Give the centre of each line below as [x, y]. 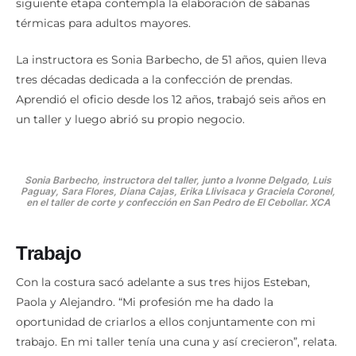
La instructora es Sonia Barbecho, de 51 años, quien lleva [171, 73]
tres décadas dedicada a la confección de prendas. [154, 93]
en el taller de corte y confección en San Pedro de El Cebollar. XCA [178, 215]
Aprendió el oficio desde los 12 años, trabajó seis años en [171, 112]
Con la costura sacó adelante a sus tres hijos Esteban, [163, 296]
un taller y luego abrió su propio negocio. [130, 132]
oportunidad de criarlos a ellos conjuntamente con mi [166, 336]
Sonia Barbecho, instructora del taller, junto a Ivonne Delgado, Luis [178, 193]
